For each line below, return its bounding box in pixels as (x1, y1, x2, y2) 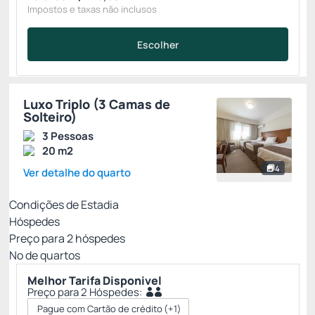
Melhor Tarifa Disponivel (27, 273, 162, 288)
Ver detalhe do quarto (23, 165, 131, 180)
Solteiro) (23, 108, 77, 125)
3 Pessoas (42, 128, 94, 143)
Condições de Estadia (9, 197, 119, 212)
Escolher (137, 37, 179, 51)
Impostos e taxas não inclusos (27, 3, 157, 15)
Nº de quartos (9, 247, 80, 263)
